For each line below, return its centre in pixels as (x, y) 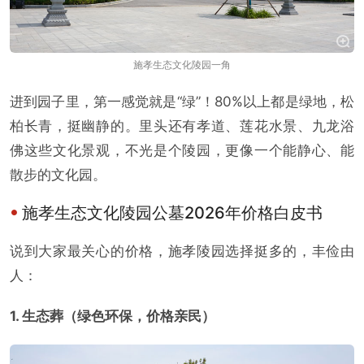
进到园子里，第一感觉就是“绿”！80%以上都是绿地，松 (182, 102)
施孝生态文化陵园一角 (182, 65)
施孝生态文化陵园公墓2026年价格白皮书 (172, 213)
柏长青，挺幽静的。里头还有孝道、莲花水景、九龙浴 (182, 126)
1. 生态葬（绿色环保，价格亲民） (113, 316)
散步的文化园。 (58, 175)
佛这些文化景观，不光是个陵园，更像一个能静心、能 (182, 151)
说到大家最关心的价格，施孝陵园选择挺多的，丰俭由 (182, 251)
